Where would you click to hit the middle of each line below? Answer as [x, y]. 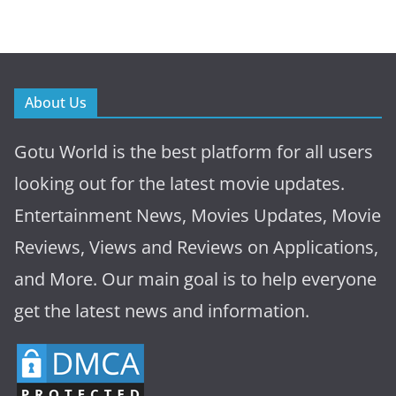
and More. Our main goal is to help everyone [195, 278]
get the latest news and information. [162, 310]
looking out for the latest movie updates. [179, 183]
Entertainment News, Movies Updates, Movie [198, 215]
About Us [56, 102]
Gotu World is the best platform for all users [194, 151]
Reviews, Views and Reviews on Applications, [196, 247]
